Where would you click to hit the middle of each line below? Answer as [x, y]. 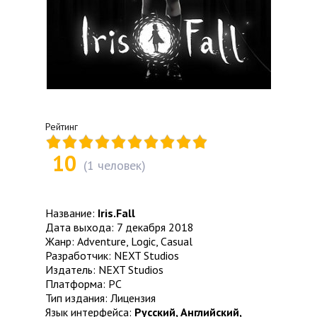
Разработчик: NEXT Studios [112, 256]
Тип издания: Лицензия [100, 298]
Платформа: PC [83, 284]
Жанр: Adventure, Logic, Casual [119, 242]
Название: [71, 213]
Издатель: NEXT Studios [104, 270]
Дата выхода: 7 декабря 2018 [120, 227]
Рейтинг [62, 127]
